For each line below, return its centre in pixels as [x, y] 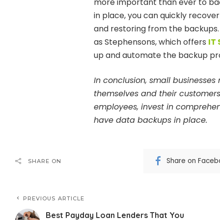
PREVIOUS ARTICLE [54, 198]
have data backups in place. [150, 120]
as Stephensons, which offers [151, 42]
